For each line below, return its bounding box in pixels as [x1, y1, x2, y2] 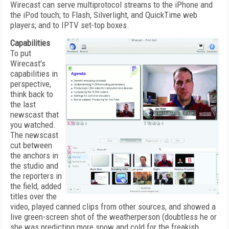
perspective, [10, 79, 51, 89]
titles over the [10, 191, 57, 201]
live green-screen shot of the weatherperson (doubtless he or [10, 212, 217, 222]
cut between [10, 140, 52, 150]
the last [10, 99, 36, 109]
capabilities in [10, 68, 58, 79]
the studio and [10, 161, 58, 171]
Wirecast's [10, 58, 45, 68]
